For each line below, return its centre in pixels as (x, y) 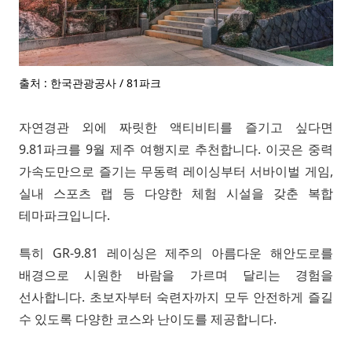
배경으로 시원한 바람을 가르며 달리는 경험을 (176, 275)
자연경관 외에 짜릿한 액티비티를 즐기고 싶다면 (176, 127)
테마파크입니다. (64, 215)
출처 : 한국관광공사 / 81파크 (90, 82)
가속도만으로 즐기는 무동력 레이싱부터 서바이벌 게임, (176, 171)
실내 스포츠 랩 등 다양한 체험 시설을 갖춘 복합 (176, 193)
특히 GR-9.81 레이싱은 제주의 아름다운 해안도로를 (176, 253)
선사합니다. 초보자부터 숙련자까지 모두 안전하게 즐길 (176, 297)
